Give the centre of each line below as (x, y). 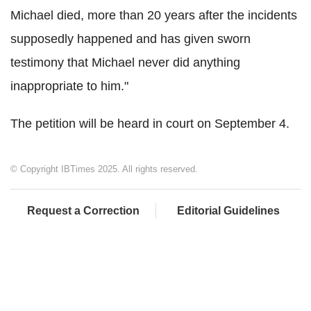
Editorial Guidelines (228, 210)
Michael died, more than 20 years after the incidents (154, 15)
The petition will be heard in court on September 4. (150, 123)
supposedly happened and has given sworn (131, 39)
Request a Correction (83, 210)
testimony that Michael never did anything (125, 62)
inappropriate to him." (69, 86)
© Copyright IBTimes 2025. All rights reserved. (104, 169)
